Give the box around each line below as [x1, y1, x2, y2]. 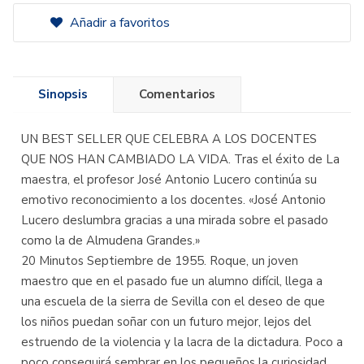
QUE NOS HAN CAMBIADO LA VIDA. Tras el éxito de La [21, 151, 340, 167]
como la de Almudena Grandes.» [21, 232, 200, 249]
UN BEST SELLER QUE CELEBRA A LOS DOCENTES [21, 131, 317, 147]
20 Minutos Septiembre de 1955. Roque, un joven [21, 253, 298, 269]
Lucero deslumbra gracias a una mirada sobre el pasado [21, 212, 328, 228]
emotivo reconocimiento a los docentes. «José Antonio [21, 192, 326, 208]
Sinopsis [38, 86, 88, 102]
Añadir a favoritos [67, 14, 170, 32]
